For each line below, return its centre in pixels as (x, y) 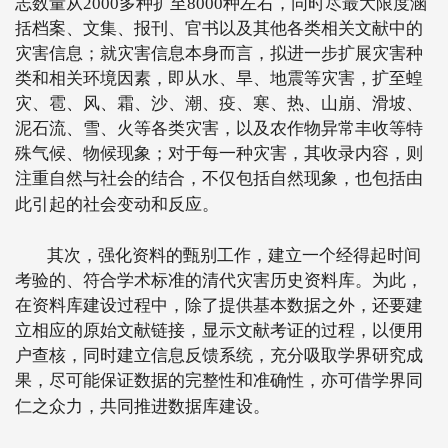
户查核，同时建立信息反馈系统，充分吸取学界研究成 (219, 355)
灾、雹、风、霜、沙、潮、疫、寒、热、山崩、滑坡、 (219, 103)
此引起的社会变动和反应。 (117, 204)
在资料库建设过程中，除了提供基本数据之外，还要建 (219, 305)
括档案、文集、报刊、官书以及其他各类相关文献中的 (219, 28)
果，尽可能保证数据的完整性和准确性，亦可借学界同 (219, 380)
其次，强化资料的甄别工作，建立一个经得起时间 (234, 255)
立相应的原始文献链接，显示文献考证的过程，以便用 (219, 330)
